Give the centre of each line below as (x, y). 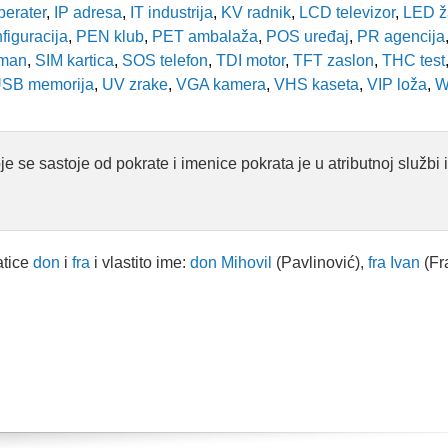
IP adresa (86, 12)
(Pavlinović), (320, 262)
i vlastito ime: (142, 262)
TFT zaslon (331, 60)
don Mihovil (231, 262)
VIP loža (395, 84)
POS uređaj (305, 36)
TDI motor (248, 60)
